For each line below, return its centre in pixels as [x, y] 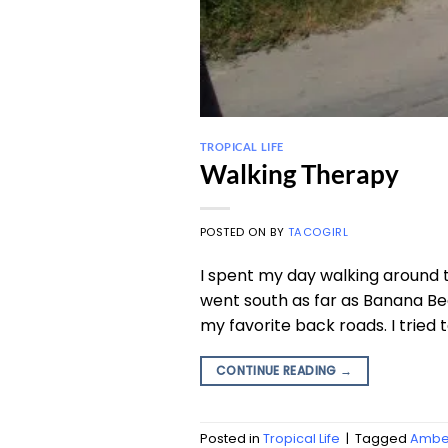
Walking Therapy [299, 173]
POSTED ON [235, 231]
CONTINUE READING [278, 370]
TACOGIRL [318, 231]
